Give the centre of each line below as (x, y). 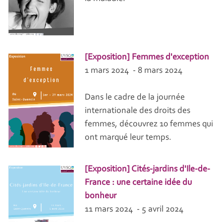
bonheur (101, 196)
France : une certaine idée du (139, 183)
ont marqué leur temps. (128, 138)
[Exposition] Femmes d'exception (147, 58)
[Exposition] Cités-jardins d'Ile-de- (148, 170)
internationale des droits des (138, 111)
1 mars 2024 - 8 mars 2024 (134, 71)
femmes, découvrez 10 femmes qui (149, 125)
